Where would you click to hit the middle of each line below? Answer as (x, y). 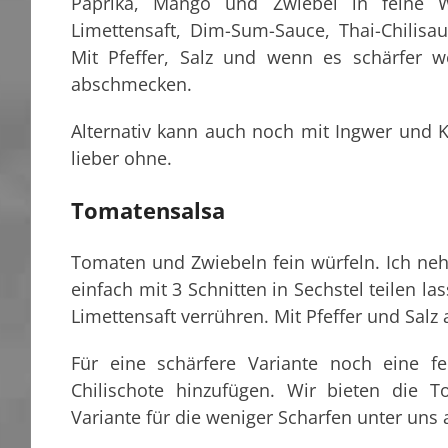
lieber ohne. (121, 158)
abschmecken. (131, 84)
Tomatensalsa (148, 210)
